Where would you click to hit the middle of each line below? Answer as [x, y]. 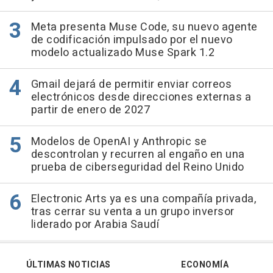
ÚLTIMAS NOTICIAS [68, 265]
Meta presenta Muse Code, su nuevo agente [144, 27]
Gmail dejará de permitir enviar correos [131, 84]
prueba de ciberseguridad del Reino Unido [137, 167]
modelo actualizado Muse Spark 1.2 [122, 53]
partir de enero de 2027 [90, 110]
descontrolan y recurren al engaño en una [138, 154]
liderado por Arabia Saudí [95, 225]
